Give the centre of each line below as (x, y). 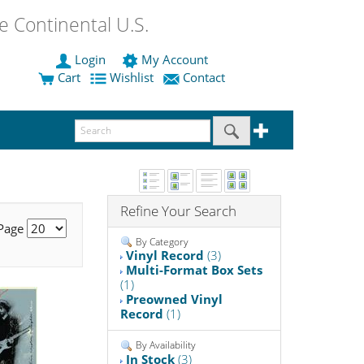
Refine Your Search (179, 210)
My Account (175, 60)
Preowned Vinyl (175, 299)
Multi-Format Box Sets (195, 270)
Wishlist (132, 78)
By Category (161, 241)
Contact (204, 78)
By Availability (165, 345)
